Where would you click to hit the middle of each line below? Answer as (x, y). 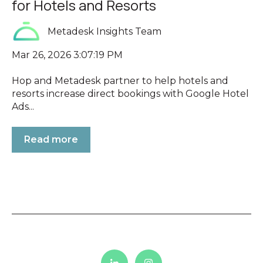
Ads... (23, 107)
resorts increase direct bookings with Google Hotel (130, 94)
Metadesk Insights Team (105, 32)
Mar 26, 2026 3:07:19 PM (67, 55)
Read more (51, 139)
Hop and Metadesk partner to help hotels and (120, 81)
